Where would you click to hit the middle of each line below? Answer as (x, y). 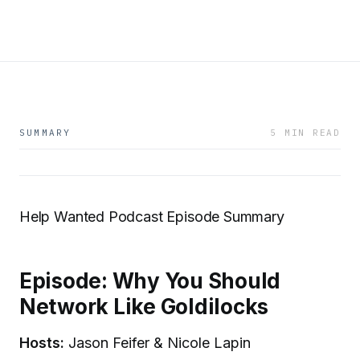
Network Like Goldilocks (144, 306)
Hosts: (42, 342)
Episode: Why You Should (150, 280)
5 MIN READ (305, 133)
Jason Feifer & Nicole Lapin (157, 342)
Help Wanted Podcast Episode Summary (152, 217)
